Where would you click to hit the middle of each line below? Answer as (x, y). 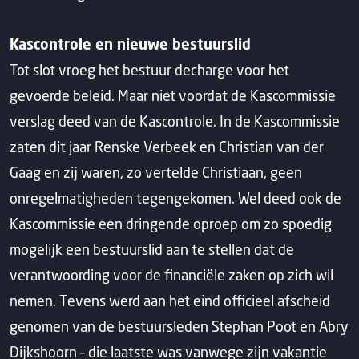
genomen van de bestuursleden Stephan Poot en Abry (179, 326)
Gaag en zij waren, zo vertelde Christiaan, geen (156, 172)
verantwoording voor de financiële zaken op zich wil (171, 275)
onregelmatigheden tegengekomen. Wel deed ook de (175, 198)
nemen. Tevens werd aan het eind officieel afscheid (170, 301)
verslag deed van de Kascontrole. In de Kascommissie (175, 121)
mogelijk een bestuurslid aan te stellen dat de (152, 249)
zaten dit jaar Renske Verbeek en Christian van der (167, 147)
